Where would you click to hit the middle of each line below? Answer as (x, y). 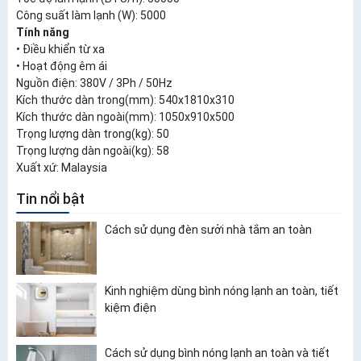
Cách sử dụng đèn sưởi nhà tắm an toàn (208, 229)
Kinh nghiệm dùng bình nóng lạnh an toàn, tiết (222, 291)
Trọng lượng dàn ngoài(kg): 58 (93, 150)
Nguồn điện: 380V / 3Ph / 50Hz (94, 83)
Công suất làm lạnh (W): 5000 (91, 15)
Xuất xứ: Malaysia (62, 167)
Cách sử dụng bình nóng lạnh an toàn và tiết (217, 353)
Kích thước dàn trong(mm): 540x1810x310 (125, 100)
